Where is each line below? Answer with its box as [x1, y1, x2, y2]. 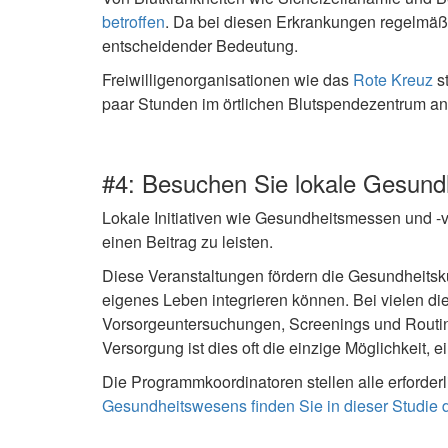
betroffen [102, 9, 165, 33]
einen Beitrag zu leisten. [102, 229, 273, 253]
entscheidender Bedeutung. [102, 33, 298, 57]
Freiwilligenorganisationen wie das [102, 67, 353, 91]
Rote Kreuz [353, 67, 433, 91]
